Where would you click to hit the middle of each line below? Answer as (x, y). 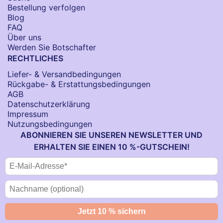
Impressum (28, 114)
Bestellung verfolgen (46, 7)
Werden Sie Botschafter (52, 47)
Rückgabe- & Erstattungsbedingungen (79, 84)
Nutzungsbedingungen (50, 124)
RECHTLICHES (35, 58)
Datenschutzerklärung (49, 104)
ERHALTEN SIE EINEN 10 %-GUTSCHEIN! (111, 147)
